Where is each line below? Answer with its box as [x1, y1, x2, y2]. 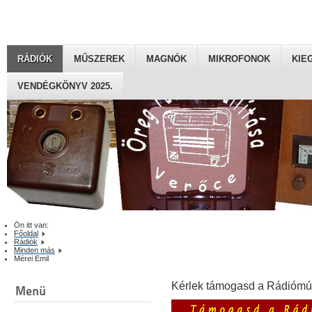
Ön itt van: [14, 221, 53, 230]
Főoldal [14, 229, 38, 238]
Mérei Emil [14, 254, 49, 263]
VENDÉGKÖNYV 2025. [17, 81, 113, 91]
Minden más [14, 246, 55, 255]
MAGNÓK [146, 54, 187, 64]
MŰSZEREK [74, 54, 125, 64]
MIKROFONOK [208, 54, 270, 64]
